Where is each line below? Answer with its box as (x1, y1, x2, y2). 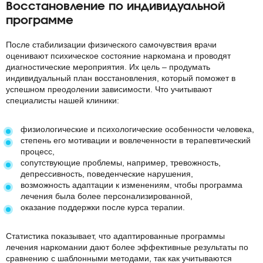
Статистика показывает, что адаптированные (6, 231, 181, 241)
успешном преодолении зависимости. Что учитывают (6, 85, 212, 94)
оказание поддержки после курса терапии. (21, 203, 185, 212)
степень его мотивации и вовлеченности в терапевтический (21, 136, 251, 145)
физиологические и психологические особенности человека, (21, 124, 254, 134)
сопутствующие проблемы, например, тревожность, (21, 158, 221, 167)
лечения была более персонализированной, (21, 191, 193, 201)
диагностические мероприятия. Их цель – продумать (6, 62, 210, 72)
